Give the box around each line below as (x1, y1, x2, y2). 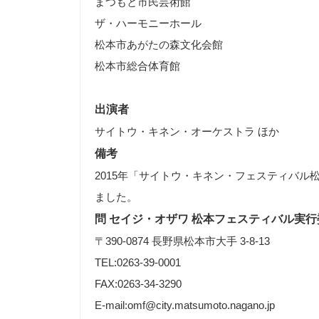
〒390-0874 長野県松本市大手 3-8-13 (95, 235, 270, 247)
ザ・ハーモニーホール (95, 17, 202, 29)
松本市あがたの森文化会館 (95, 38, 223, 51)
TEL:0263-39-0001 (95, 256, 181, 268)
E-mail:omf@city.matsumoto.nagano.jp (95, 299, 275, 311)
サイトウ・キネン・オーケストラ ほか (95, 125, 279, 137)
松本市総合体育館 (95, 60, 180, 72)
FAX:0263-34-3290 (95, 278, 182, 290)
